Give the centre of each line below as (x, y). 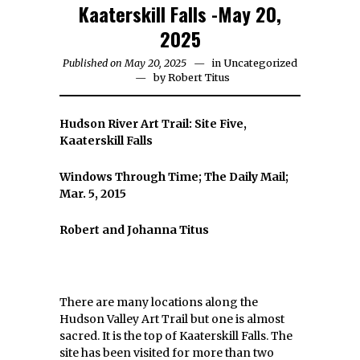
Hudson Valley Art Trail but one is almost (172, 319)
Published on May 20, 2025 (125, 63)
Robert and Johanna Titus (134, 230)
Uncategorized (260, 63)
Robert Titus (199, 78)
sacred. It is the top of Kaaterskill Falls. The (176, 336)
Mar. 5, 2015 (93, 194)
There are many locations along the (159, 302)
